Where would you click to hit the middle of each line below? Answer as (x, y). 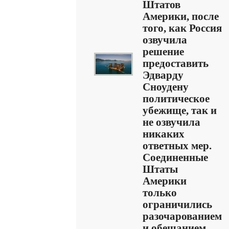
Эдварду (163, 75)
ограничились (177, 204)
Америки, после (181, 16)
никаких (164, 134)
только (160, 193)
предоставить (176, 63)
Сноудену (166, 87)
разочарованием (182, 216)
